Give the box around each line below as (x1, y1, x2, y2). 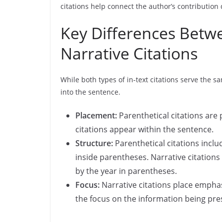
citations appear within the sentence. (75, 124, 214, 135)
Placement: (75, 110, 117, 121)
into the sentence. (60, 87, 120, 97)
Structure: (75, 138, 113, 149)
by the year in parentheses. (75, 166, 177, 176)
